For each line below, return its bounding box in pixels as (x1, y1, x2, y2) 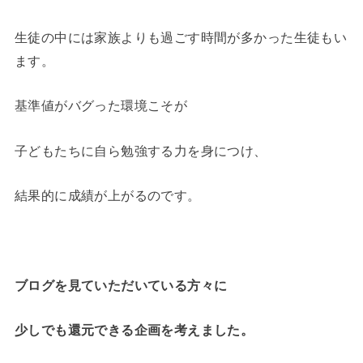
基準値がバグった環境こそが (14, 98, 188, 113)
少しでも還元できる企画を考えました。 (14, 322, 254, 338)
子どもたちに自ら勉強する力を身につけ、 (14, 143, 267, 158)
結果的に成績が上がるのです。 (14, 188, 201, 203)
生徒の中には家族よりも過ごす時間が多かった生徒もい (14, 30, 348, 45)
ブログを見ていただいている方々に (14, 277, 228, 293)
